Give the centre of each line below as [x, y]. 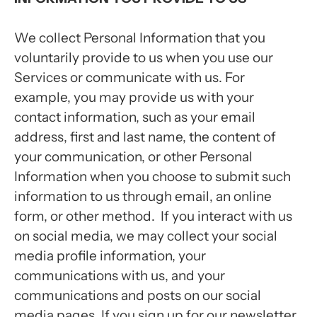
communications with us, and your [120, 276]
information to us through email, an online [143, 196]
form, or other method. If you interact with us [153, 216]
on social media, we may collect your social [146, 236]
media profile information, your [110, 256]
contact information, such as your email [135, 117]
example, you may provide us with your [134, 97]
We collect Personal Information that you [140, 38]
